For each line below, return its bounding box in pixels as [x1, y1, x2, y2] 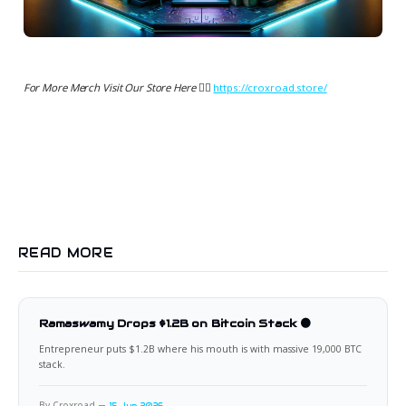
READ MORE [18, 245, 114, 262]
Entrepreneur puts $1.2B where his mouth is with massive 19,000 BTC [39, 343, 362, 356]
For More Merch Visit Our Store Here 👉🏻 [23, 81, 214, 95]
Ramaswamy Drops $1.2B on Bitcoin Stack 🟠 [39, 316, 312, 331]
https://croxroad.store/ [213, 81, 327, 95]
